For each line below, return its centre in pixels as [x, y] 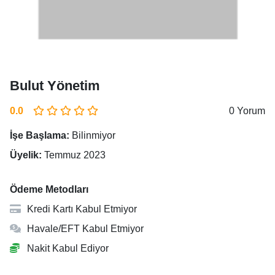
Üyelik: [26, 155]
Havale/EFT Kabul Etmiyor [84, 229]
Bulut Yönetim [55, 86]
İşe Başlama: [40, 135]
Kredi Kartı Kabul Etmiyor [81, 209]
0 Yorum [247, 111]
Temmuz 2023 [74, 155]
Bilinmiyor [92, 135]
